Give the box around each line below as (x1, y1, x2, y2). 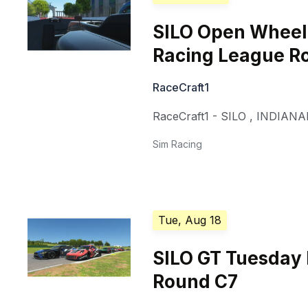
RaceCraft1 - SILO (153, 109, 247, 124)
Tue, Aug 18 (158, 213, 222, 228)
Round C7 (153, 271, 239, 293)
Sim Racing (153, 138, 203, 151)
